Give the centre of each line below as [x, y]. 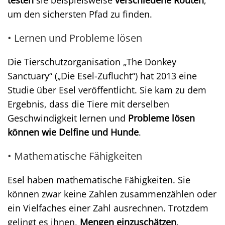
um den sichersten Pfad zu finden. [80, 14]
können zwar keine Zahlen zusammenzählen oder [112, 194]
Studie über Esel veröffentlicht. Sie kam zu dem [107, 90]
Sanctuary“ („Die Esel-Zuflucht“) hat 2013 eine [102, 76]
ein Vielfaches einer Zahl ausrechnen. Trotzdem [108, 208]
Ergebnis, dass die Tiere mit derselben [88, 104]
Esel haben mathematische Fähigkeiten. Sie [99, 180]
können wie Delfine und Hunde [73, 132]
